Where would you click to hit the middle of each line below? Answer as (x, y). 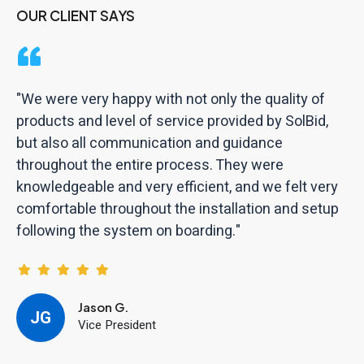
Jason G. (103, 306)
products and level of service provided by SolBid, (172, 121)
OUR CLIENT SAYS (76, 15)
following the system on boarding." (128, 231)
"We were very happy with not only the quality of (171, 100)
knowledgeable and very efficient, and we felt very (177, 187)
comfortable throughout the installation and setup (178, 209)
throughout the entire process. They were (150, 165)
